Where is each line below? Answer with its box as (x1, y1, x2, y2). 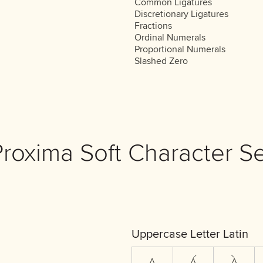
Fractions (134, 20, 172, 32)
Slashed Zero (134, 55, 188, 67)
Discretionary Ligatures (134, 8, 228, 20)
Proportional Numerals (134, 43, 225, 55)
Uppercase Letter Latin (131, 227, 248, 241)
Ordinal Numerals (134, 32, 205, 43)
